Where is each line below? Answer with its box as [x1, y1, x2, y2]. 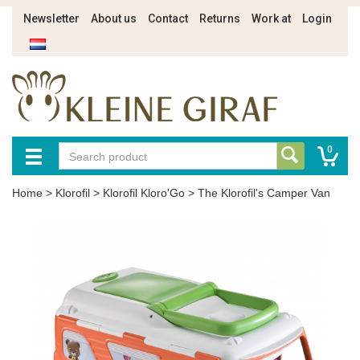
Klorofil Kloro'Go [103, 186, 185, 199]
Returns [199, 12, 240, 25]
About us [91, 12, 137, 25]
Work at [252, 12, 291, 25]
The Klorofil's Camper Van [198, 186, 330, 199]
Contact [148, 12, 188, 25]
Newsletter [23, 12, 80, 25]
